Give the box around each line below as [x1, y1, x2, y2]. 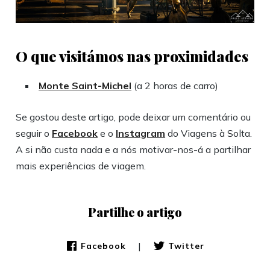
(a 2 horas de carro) [131, 79, 219, 92]
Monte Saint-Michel [39, 79, 132, 92]
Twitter [168, 240, 204, 252]
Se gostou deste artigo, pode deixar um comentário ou [16, 110, 251, 123]
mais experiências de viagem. [16, 159, 146, 172]
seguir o [16, 127, 52, 139]
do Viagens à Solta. [165, 127, 253, 139]
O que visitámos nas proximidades [16, 46, 249, 66]
